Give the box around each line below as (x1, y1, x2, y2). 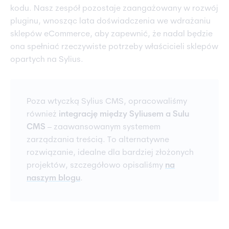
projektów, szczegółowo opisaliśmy (27, 162, 165, 170)
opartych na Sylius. (10, 56, 83, 64)
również (27, 110, 59, 119)
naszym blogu (27, 174, 80, 183)
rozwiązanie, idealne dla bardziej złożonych (27, 149, 194, 157)
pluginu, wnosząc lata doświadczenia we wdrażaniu (10, 17, 211, 26)
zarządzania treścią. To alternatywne (27, 136, 169, 145)
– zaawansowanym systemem (45, 123, 161, 132)
